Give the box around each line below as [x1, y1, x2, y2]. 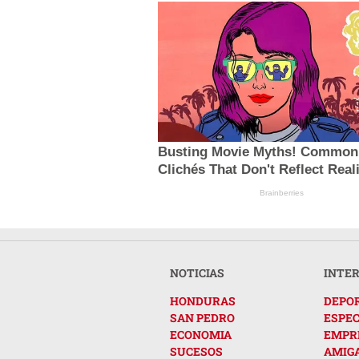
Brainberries [260, 188, 305, 197]
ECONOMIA [170, 326, 232, 342]
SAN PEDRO [170, 309, 235, 325]
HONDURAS [170, 292, 236, 309]
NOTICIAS [170, 264, 224, 280]
